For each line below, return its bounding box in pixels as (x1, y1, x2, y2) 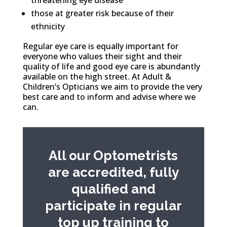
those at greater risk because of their (30, 8, 174, 19)
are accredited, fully (48, 165, 179, 180)
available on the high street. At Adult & (22, 71, 171, 83)
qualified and (71, 181, 156, 197)
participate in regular (45, 198, 182, 214)
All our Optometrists (49, 148, 178, 164)
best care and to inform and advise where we (22, 91, 196, 103)
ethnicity (30, 21, 65, 32)
